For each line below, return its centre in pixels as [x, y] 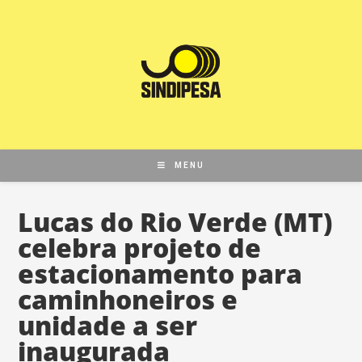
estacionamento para [160, 273]
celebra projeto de [140, 247]
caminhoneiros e [128, 299]
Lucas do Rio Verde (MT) [175, 221]
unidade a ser [108, 325]
